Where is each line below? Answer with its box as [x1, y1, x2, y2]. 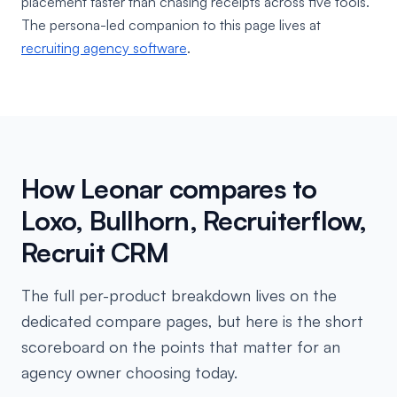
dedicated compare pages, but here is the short [21, 311, 363, 331]
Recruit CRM [21, 236, 168, 269]
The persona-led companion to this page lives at [21, 16, 321, 34]
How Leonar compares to [21, 172, 317, 205]
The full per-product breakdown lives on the [21, 285, 337, 305]
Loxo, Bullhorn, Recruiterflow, [21, 204, 367, 237]
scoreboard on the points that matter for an [21, 337, 340, 356]
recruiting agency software [21, 39, 187, 57]
